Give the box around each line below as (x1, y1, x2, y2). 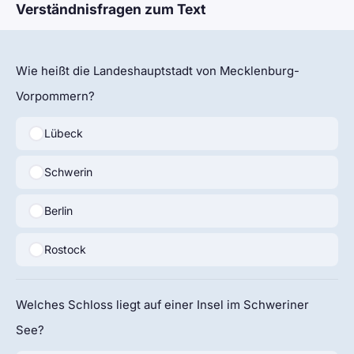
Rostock (43, 243, 86, 257)
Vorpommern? (16, 89, 95, 104)
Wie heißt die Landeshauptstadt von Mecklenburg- (16, 64, 299, 79)
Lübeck (43, 126, 83, 141)
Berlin (43, 204, 73, 218)
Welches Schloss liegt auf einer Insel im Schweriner (16, 298, 309, 313)
